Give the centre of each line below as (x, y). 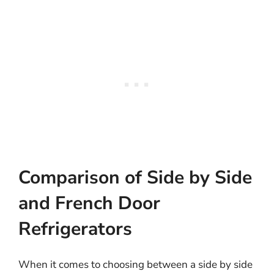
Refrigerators (75, 229)
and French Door (89, 203)
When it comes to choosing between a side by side (135, 265)
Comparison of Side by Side (135, 178)
